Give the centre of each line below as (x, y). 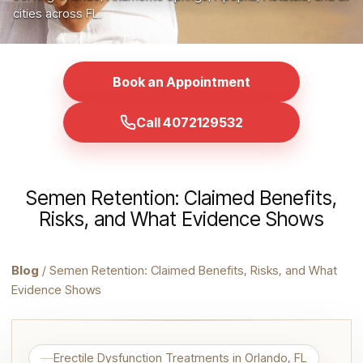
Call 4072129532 (190, 122)
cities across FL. (58, 13)
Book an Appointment (181, 82)
